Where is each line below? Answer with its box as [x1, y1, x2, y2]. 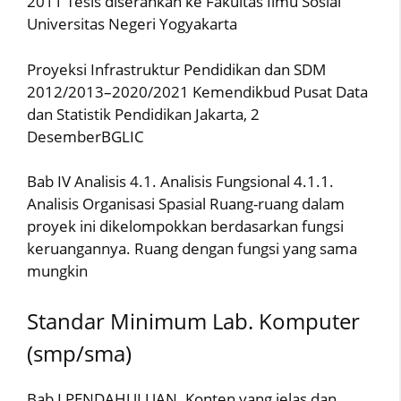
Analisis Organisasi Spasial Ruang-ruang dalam [27, 193, 345, 214]
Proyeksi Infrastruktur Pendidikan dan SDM [27, 58, 326, 80]
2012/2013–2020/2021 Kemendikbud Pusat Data [27, 81, 368, 102]
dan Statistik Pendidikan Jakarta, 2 [27, 103, 260, 124]
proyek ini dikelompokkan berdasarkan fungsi [27, 216, 344, 236]
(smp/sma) [27, 337, 132, 368]
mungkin [27, 260, 88, 281]
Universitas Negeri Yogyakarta [27, 13, 237, 34]
